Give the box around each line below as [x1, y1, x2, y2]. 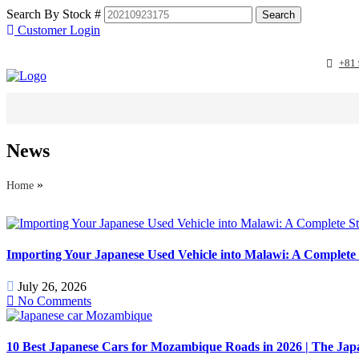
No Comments [14, 293, 91, 308]
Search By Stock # [6, 7, 101, 21]
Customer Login [14, 23, 100, 37]
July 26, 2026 [18, 279, 87, 293]
